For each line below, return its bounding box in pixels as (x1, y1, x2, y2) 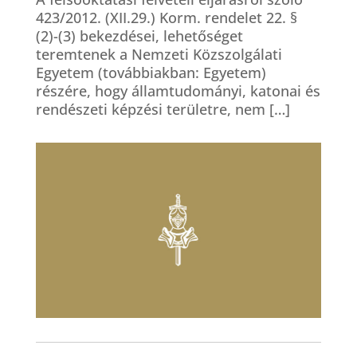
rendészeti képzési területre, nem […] (35, 100, 290, 119)
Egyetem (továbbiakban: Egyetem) (35, 63, 266, 82)
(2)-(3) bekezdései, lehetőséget (35, 26, 243, 45)
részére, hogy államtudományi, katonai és (35, 81, 320, 100)
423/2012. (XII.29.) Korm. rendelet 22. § (35, 8, 297, 27)
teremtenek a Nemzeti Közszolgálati (35, 45, 282, 64)
